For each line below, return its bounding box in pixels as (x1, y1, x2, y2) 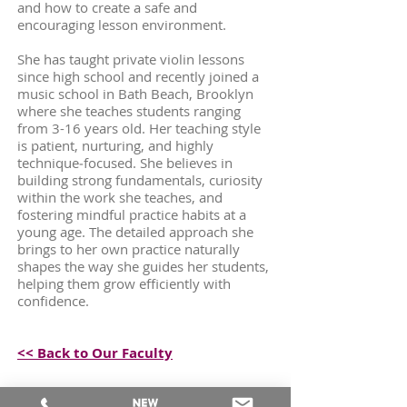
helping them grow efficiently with (17, 274, 231, 293)
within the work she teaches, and (17, 188, 223, 206)
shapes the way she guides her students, (17, 257, 269, 275)
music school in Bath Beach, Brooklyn (17, 84, 253, 103)
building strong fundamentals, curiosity (17, 171, 263, 189)
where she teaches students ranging (17, 102, 241, 120)
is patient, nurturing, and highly (17, 136, 213, 154)
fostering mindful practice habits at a (17, 205, 246, 223)
